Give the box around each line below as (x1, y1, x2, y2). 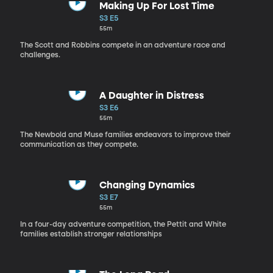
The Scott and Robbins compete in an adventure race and (19, 41, 225, 49)
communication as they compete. (19, 141, 138, 149)
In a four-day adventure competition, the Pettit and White (19, 221, 226, 229)
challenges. (19, 51, 60, 59)
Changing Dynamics (99, 180, 195, 191)
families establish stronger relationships (19, 230, 162, 238)
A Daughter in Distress (99, 91, 204, 101)
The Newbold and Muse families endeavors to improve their (19, 131, 231, 139)
